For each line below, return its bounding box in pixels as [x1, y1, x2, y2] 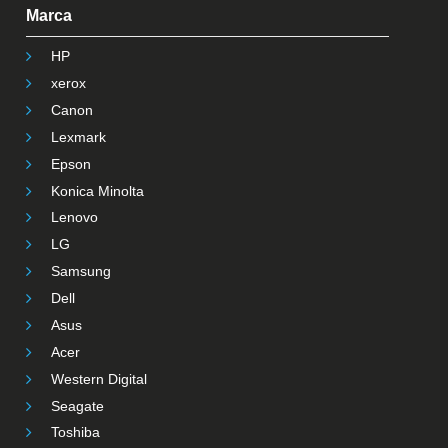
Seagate [50, 397, 104, 414]
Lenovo [50, 209, 98, 226]
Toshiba [50, 424, 100, 441]
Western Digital [50, 370, 147, 387]
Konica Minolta [50, 182, 144, 199]
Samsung [50, 263, 111, 280]
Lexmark [50, 128, 106, 145]
